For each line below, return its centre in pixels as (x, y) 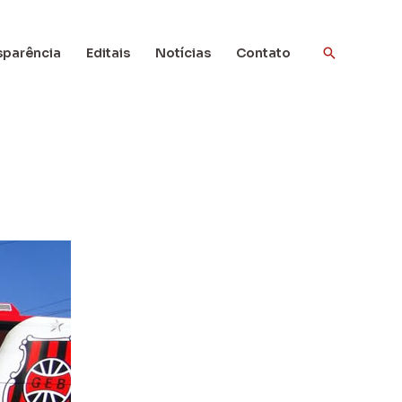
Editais (108, 53)
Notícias (183, 53)
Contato (263, 53)
